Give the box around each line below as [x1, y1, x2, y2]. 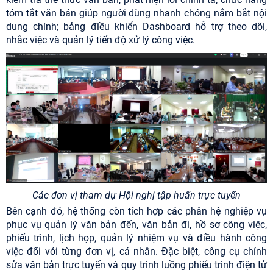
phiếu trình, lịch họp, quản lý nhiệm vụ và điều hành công [6, 232, 267, 244]
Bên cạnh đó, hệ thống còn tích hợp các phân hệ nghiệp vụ [6, 205, 267, 218]
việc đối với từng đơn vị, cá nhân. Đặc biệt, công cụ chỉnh [6, 246, 267, 258]
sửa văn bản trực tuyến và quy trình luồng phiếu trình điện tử [6, 259, 267, 271]
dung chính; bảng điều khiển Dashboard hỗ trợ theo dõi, [6, 20, 267, 32]
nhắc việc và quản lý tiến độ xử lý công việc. [6, 34, 195, 46]
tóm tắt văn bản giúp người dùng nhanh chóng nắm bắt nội [6, 7, 267, 19]
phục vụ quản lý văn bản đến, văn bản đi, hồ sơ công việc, [6, 219, 267, 231]
